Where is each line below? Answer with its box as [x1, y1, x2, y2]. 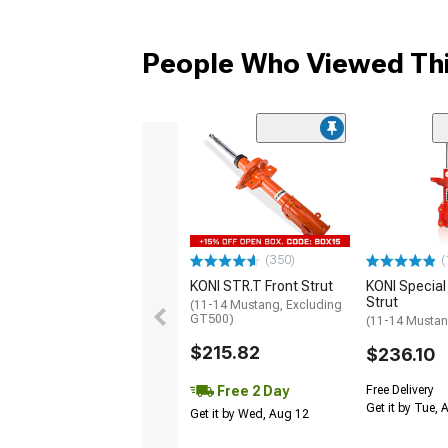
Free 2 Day [214, 383, 289, 400]
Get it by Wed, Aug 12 [190, 407, 309, 422]
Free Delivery [366, 383, 434, 398]
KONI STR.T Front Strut [190, 278, 333, 295]
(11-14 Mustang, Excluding [190, 298, 342, 313]
